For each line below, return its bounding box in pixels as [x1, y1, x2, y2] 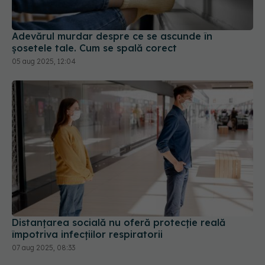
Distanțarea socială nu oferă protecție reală [12, 174, 225, 187]
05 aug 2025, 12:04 [12, 15, 76, 25]
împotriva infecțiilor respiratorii [12, 186, 163, 199]
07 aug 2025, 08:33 [12, 201, 75, 211]
